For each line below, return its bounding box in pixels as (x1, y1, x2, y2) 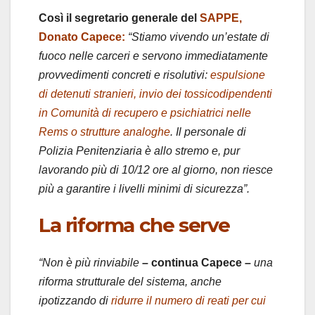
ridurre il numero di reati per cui (111, 295, 266, 307)
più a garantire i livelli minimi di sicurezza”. (39, 182, 252, 195)
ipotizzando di (39, 295, 111, 307)
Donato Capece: (39, 30, 125, 43)
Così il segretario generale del (39, 11, 200, 24)
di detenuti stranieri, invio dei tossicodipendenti (39, 87, 272, 100)
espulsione (210, 68, 265, 81)
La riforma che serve (39, 212, 230, 237)
